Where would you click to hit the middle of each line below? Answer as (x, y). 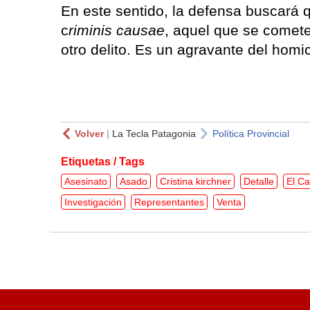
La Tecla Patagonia (154, 133)
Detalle (259, 181)
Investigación (93, 202)
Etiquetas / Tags (103, 161)
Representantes (169, 202)
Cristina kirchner (195, 181)
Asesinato (86, 181)
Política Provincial (251, 133)
